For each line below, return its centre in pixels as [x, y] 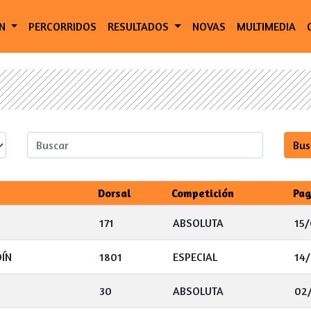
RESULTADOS [140, 26]
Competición [203, 193]
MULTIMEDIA [267, 26]
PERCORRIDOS [63, 26]
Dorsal [114, 193]
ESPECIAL [195, 257]
